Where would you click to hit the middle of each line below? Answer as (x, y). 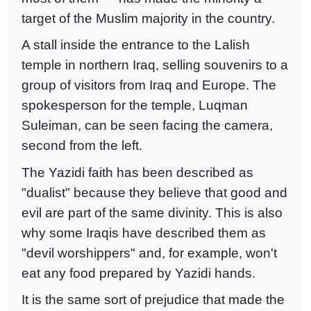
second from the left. (82, 146)
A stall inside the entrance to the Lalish (136, 45)
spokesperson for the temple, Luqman (135, 106)
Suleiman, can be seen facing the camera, (147, 126)
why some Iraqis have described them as (144, 233)
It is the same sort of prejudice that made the (153, 300)
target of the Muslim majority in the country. (148, 18)
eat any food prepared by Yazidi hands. (138, 273)
